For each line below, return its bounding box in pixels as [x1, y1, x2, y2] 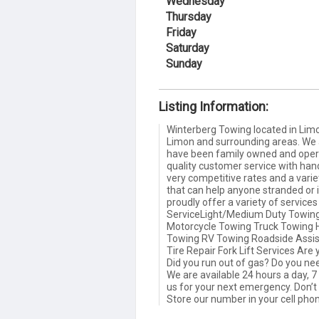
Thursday [166, 10, 211, 23]
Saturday [166, 41, 209, 55]
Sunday [166, 57, 202, 70]
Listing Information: [159, 99, 268, 114]
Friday [166, 26, 197, 39]
